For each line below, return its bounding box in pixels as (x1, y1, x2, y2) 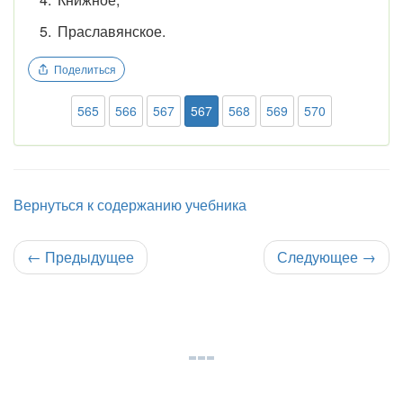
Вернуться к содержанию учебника (13, 194, 246, 216)
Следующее (277, 246, 362, 268)
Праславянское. (57, 20, 166, 41)
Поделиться (54, 61, 116, 77)
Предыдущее (41, 246, 134, 268)
